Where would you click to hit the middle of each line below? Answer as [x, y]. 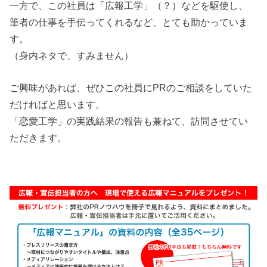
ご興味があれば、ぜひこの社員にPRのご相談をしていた [131, 88]
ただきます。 [38, 138]
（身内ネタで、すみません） [72, 56]
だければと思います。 [58, 105]
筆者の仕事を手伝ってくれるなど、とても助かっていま [129, 22]
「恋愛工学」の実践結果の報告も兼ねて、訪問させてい [129, 121]
